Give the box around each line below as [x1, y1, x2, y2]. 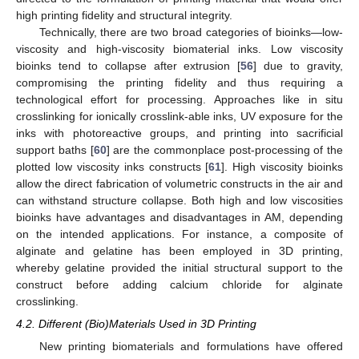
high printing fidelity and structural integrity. [16, 9, 232, 22]
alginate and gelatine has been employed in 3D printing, [16, 244, 343, 258]
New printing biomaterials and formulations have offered [38, 340, 343, 353]
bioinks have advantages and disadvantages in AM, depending [16, 211, 343, 224]
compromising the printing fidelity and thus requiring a [16, 76, 343, 90]
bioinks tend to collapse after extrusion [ [16, 59, 241, 73]
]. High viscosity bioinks [221, 160, 343, 174]
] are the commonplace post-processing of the [106, 143, 343, 157]
